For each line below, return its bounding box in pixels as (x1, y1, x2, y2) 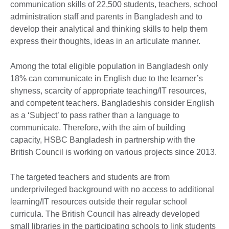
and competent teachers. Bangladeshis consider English (10, 98, 214, 107)
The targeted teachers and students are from (10, 172, 170, 181)
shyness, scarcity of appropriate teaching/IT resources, (10, 86, 207, 95)
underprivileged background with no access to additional (10, 185, 214, 194)
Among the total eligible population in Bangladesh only (10, 61, 208, 71)
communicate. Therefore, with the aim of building (10, 123, 186, 132)
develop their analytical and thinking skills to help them (10, 24, 208, 33)
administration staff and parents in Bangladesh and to (10, 12, 202, 21)
